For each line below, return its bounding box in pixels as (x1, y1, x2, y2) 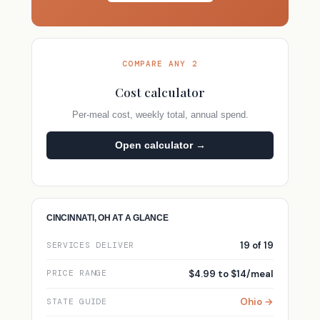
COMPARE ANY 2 (122, 58, 198, 69)
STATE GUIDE (46, 296, 107, 307)
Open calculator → (114, 139, 206, 151)
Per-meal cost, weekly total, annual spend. (71, 109, 249, 120)
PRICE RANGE (46, 268, 107, 279)
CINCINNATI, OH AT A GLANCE (46, 213, 169, 224)
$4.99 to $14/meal (189, 267, 274, 280)
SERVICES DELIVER (46, 239, 135, 251)
